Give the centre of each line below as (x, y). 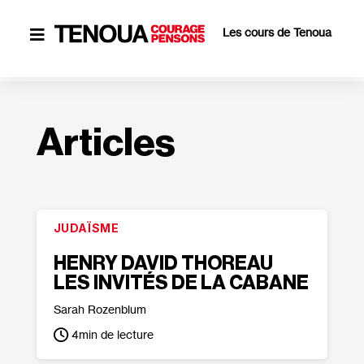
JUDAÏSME (86, 228)
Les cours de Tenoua (277, 32)
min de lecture (116, 334)
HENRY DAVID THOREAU (163, 263)
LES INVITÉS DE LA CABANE (181, 283)
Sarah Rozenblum (100, 309)
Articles (106, 143)
